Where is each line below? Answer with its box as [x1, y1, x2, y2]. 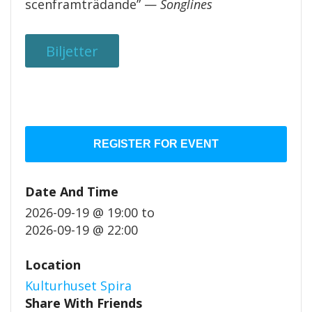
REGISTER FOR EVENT [93, 138, 219, 150]
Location [25, 256, 81, 274]
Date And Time [25, 183, 118, 201]
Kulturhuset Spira [25, 277, 132, 295]
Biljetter [46, 41, 98, 61]
